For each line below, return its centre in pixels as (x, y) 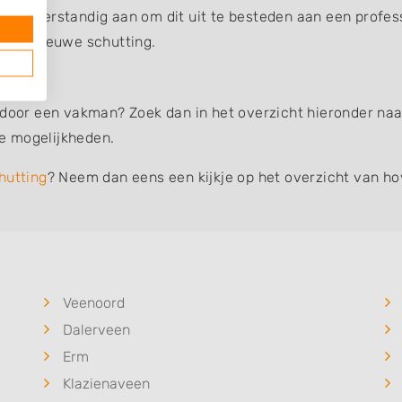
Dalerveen (96, 330)
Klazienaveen (106, 384)
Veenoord (94, 303)
